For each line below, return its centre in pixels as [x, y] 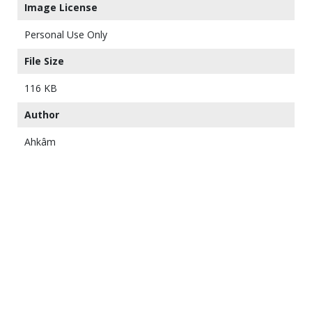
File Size [44, 61]
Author [42, 115]
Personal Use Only [66, 35]
